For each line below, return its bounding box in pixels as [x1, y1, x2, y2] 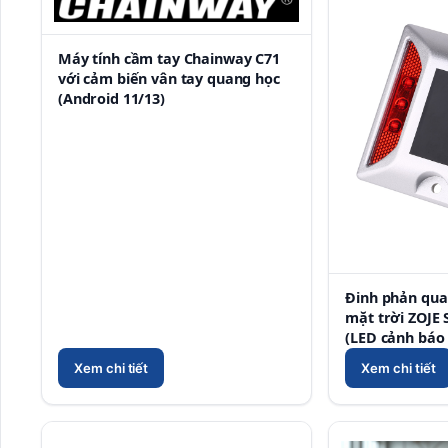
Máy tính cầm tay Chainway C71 [58, 48, 280, 68]
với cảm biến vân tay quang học [58, 68, 280, 88]
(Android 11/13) [58, 88, 165, 108]
